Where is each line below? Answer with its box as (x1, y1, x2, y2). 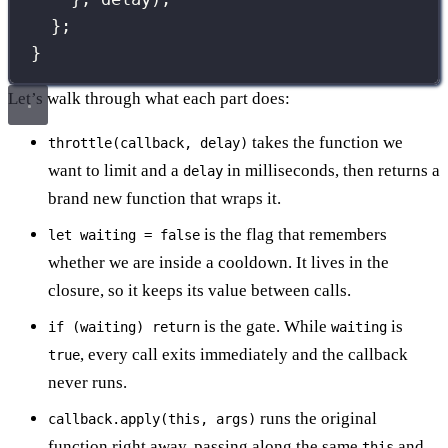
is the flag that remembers (200, 224, 387, 244)
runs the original (256, 408, 377, 428)
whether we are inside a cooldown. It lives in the (48, 252, 389, 272)
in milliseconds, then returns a (223, 160, 440, 180)
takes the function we (248, 132, 403, 152)
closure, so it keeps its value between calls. (48, 280, 351, 300)
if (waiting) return (48, 318, 200, 335)
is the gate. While (200, 316, 331, 336)
